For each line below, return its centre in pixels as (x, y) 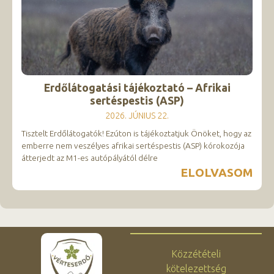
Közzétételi (196, 254)
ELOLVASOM (217, 173)
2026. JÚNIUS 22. (137, 116)
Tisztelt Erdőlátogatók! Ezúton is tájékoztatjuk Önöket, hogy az (136, 134)
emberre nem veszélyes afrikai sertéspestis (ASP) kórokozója (133, 146)
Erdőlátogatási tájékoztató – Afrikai (137, 88)
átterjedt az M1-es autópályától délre (90, 158)
